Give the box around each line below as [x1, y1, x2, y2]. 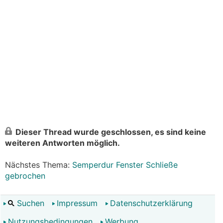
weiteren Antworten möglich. [5, 138, 120, 148]
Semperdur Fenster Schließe [72, 160, 178, 170]
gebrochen [5, 171, 45, 181]
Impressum [57, 198, 98, 208]
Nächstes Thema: [5, 160, 72, 170]
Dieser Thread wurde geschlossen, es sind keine [15, 127, 206, 137]
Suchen [14, 198, 44, 208]
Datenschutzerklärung [110, 198, 193, 208]
